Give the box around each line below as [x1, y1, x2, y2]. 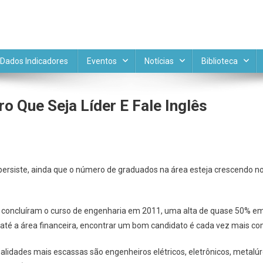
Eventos [87, 56, 117, 66]
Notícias [144, 56, 174, 66]
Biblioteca [201, 56, 238, 66]
